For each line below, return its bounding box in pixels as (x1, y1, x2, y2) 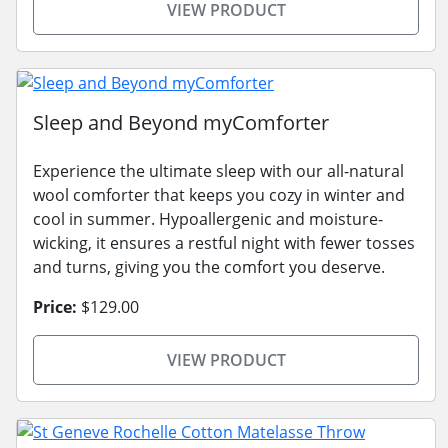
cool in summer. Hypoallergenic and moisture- (33, 207, 383, 230)
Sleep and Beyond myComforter (33, 108, 329, 136)
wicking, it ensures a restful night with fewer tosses (33, 231, 415, 254)
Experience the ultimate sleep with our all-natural (33, 159, 404, 182)
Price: (33, 295, 77, 318)
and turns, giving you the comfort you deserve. (33, 255, 385, 278)
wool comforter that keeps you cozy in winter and (33, 183, 405, 206)
